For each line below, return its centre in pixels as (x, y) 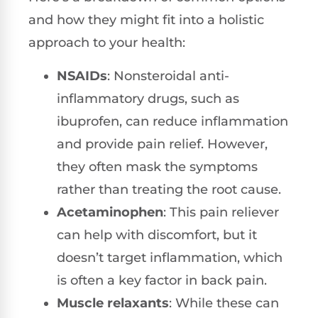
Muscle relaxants (113, 303)
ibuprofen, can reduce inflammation (172, 121)
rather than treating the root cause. (169, 189)
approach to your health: (107, 43)
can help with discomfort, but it (157, 235)
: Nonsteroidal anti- (168, 76)
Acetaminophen (110, 212)
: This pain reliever (221, 212)
